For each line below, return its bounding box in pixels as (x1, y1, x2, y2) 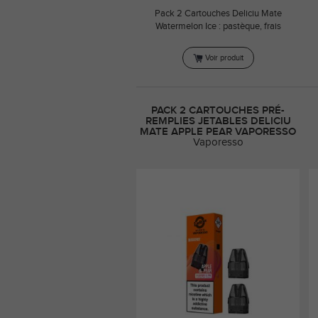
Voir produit (204, 54, 243, 62)
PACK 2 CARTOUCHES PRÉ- (151, 104, 285, 116)
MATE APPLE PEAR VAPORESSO (140, 126, 296, 137)
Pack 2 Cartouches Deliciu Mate (154, 9, 282, 19)
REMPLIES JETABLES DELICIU (145, 115, 291, 126)
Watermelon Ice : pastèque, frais (155, 22, 281, 32)
